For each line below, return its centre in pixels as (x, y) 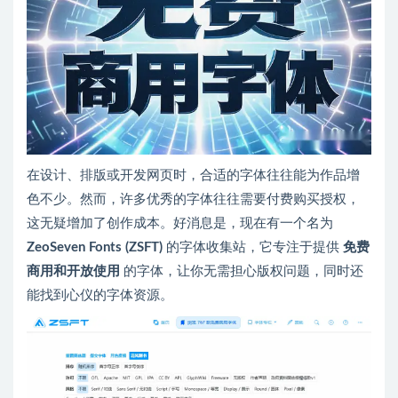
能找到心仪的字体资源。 (100, 296)
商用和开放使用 (73, 272)
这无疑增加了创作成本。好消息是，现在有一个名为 (180, 224)
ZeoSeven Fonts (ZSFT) (95, 248)
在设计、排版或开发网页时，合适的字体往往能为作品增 (193, 176)
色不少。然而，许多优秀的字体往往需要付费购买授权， (193, 200)
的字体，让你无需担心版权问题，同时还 (242, 272)
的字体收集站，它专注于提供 (253, 248)
